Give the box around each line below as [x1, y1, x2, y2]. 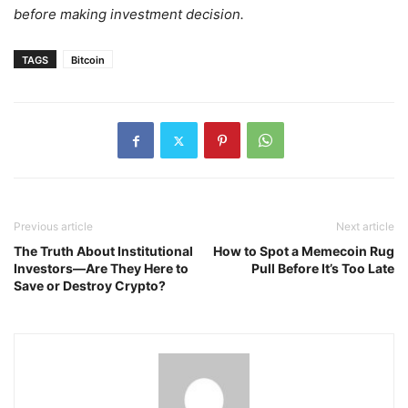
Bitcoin [71, 54, 105, 67]
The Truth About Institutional [14, 243, 193, 260]
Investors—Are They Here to [14, 260, 189, 277]
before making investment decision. [14, 5, 248, 24]
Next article [336, 219, 394, 234]
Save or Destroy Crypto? [14, 278, 166, 294]
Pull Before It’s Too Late [251, 260, 394, 277]
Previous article [14, 219, 93, 234]
